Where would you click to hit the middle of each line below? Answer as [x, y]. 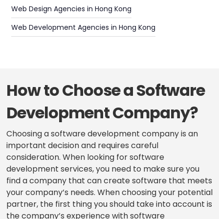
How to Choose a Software [106, 90]
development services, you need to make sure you [103, 169]
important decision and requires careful [82, 146]
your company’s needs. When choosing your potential [109, 193]
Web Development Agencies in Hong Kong [83, 27]
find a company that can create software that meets [109, 181]
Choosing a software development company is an [102, 134]
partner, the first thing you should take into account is [109, 204]
